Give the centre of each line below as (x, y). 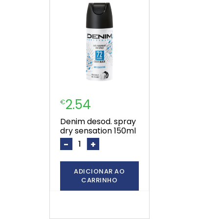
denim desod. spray (63, 122)
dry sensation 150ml (98, 131)
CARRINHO (99, 180)
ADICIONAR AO (99, 172)
